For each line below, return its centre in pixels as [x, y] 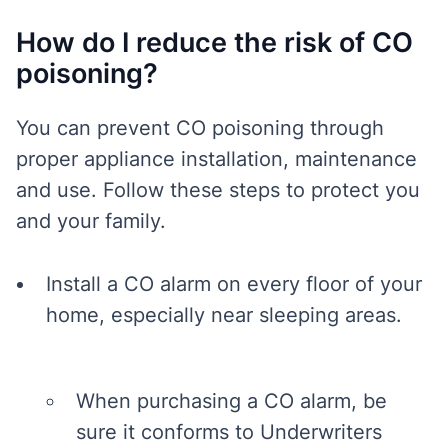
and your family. [91, 221]
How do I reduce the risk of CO [214, 42]
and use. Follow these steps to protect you [218, 190]
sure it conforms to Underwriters [229, 432]
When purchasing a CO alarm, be [231, 401]
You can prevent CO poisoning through [200, 128]
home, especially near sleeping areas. [224, 315]
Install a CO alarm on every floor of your [234, 284]
